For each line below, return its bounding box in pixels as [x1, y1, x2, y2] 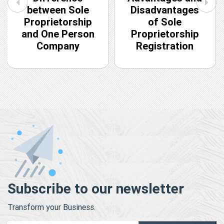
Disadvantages [130, 3, 199, 16]
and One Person [21, 27, 94, 40]
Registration [136, 39, 194, 52]
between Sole [26, 3, 89, 16]
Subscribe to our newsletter [7, 180, 184, 197]
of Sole [148, 15, 182, 28]
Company [36, 39, 79, 52]
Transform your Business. [7, 202, 95, 212]
